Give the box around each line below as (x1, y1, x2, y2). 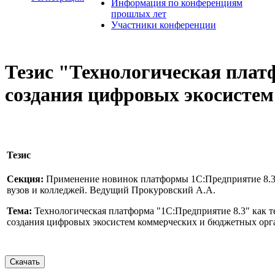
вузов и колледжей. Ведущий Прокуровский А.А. (7, 185, 215, 196)
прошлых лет (111, 8, 166, 19)
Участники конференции (111, 19, 216, 30)
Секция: (7, 174, 44, 185)
